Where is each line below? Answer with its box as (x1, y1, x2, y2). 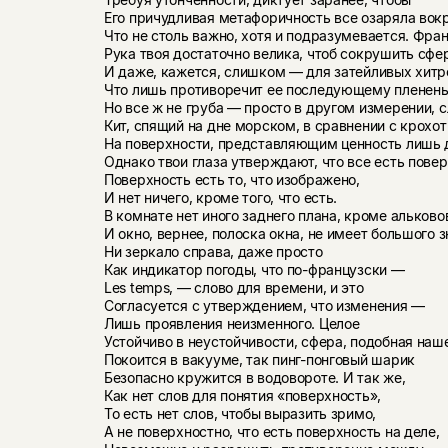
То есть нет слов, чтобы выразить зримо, (103, 404, 377, 422)
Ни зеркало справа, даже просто (103, 242, 323, 260)
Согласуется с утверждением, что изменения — (103, 296, 425, 314)
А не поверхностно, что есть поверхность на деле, (103, 422, 440, 440)
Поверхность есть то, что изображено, (103, 170, 360, 188)
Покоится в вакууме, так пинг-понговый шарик (103, 350, 415, 368)
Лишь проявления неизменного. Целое (103, 314, 360, 332)
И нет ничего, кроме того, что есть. (103, 188, 338, 206)
